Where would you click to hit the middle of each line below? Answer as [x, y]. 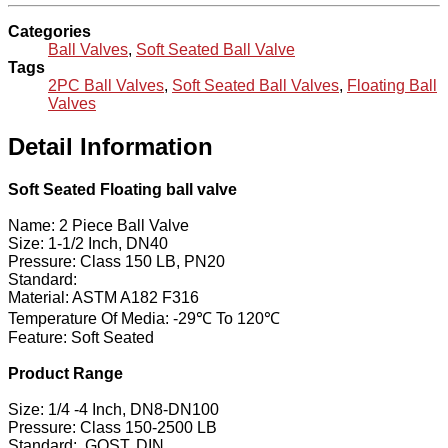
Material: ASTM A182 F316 [103, 298]
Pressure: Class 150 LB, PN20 [116, 262]
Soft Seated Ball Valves [255, 86]
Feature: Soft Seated [81, 338]
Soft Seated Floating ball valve [122, 190]
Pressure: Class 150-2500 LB [112, 428]
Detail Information [110, 147]
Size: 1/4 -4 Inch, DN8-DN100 [113, 410]
